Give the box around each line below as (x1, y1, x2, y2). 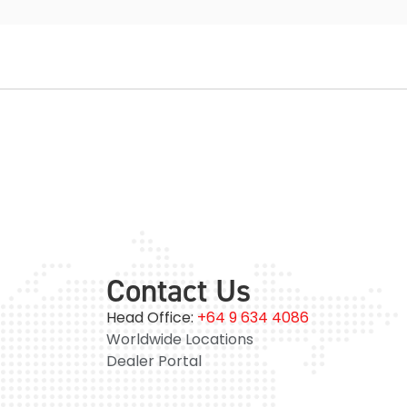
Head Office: (106, 306, 197, 328)
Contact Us (106, 269, 251, 312)
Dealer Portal (106, 350, 202, 372)
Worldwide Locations (106, 328, 253, 350)
